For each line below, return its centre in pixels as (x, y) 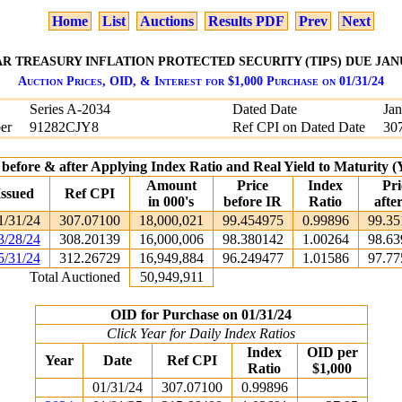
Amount (171, 185)
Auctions (166, 21)
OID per (332, 352)
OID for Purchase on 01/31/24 (201, 315)
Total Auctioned (74, 277)
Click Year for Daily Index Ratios (201, 333)
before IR (253, 201)
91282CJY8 (64, 127)
